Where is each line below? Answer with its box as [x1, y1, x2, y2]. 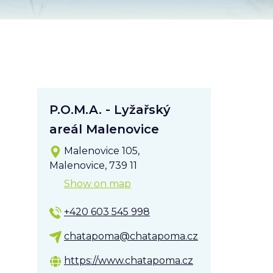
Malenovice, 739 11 [49, 160, 137, 172]
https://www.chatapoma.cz [64, 255, 193, 267]
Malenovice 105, [62, 145, 140, 157]
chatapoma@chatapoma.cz [64, 230, 198, 243]
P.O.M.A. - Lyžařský [49, 102, 171, 118]
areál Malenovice [49, 122, 159, 137]
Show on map [64, 178, 131, 190]
